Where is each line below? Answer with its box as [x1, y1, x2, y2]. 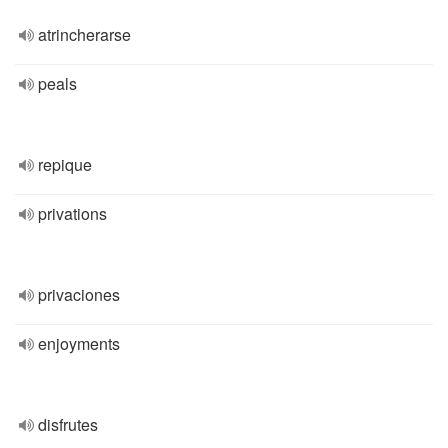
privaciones [38, 283, 120, 306]
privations [38, 202, 107, 225]
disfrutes [38, 413, 98, 436]
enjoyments [38, 332, 120, 355]
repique [38, 153, 92, 176]
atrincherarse [38, 23, 131, 46]
